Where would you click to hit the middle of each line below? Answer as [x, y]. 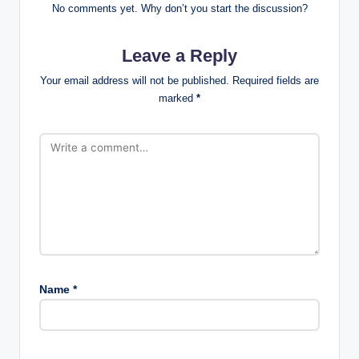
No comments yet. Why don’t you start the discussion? [179, 8]
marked [177, 98]
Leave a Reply [179, 55]
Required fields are [276, 80]
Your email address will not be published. [135, 80]
